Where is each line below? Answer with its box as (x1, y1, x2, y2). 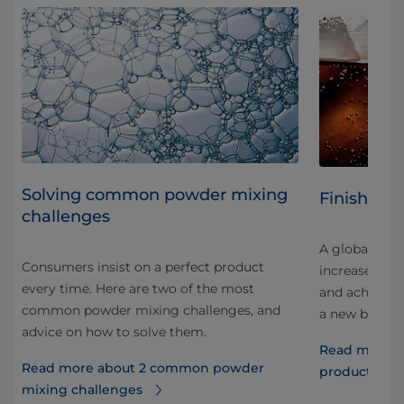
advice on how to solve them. (22, 323, 207, 340)
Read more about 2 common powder (22, 359, 264, 376)
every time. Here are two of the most (22, 280, 254, 297)
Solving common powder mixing (22, 184, 288, 205)
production (319, 363, 392, 380)
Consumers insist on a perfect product (22, 258, 264, 275)
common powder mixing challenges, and (22, 301, 280, 318)
